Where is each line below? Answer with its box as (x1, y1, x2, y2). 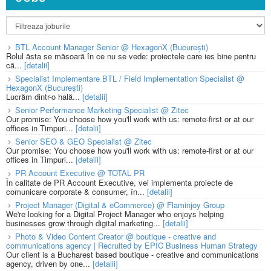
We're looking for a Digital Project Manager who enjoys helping (6, 207, 224, 220)
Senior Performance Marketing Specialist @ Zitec (15, 104, 189, 116)
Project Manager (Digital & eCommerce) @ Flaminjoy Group (15, 198, 224, 211)
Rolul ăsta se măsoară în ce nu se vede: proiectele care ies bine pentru (6, 50, 256, 62)
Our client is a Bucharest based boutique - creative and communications (6, 248, 259, 260)
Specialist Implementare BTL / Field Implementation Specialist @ (15, 73, 244, 85)
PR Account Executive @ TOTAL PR (15, 167, 145, 179)
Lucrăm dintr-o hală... (6, 91, 82, 103)
